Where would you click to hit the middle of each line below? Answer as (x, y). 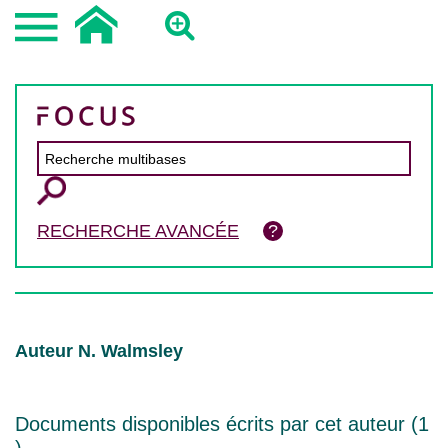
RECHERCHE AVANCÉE (138, 231)
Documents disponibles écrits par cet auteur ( (216, 424)
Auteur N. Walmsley (99, 351)
